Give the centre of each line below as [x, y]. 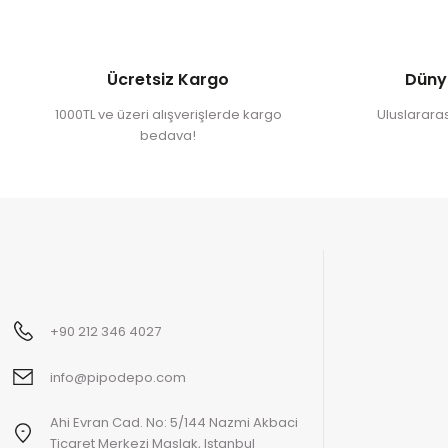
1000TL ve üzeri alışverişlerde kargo [168, 114]
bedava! [168, 135]
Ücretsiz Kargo [168, 79]
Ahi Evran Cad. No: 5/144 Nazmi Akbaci [174, 422]
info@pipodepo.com [118, 377]
